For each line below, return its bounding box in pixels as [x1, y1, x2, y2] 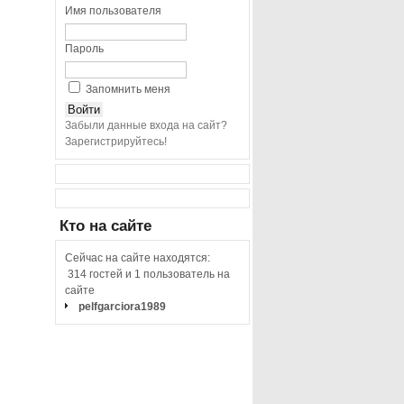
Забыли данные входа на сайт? [65, 119, 228, 132]
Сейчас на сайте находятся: [65, 252, 211, 264]
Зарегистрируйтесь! [65, 135, 168, 148]
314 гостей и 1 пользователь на [65, 268, 231, 280]
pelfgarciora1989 [78, 300, 167, 313]
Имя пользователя [65, 5, 162, 17]
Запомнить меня [86, 83, 171, 96]
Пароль [65, 42, 105, 55]
